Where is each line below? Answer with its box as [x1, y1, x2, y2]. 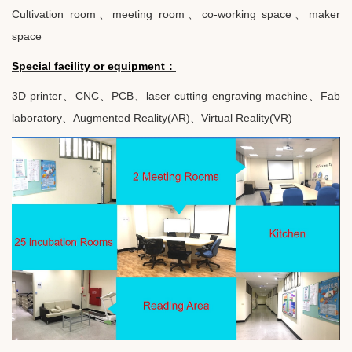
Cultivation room [12, 7, 96, 20]
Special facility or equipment [12, 59, 165, 72]
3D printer [12, 89, 63, 102]
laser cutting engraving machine [146, 89, 308, 102]
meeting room [112, 7, 185, 20]
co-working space [201, 7, 292, 20]
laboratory [12, 111, 62, 124]
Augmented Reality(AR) [73, 111, 190, 124]
